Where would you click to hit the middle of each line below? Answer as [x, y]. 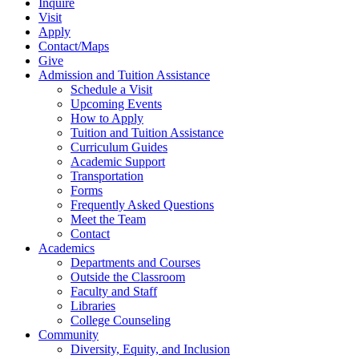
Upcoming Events [116, 104]
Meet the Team [108, 220]
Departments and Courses [135, 263]
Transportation [107, 176]
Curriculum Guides [119, 147]
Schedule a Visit [111, 90]
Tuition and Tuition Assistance [147, 133]
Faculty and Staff [114, 292]
